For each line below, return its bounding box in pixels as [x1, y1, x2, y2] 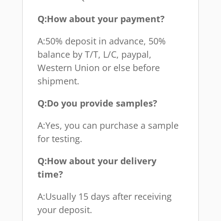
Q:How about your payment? [37, 12, 165, 25]
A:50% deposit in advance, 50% [37, 35, 166, 47]
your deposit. [37, 203, 92, 216]
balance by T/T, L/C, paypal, [37, 48, 151, 60]
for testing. [37, 132, 82, 145]
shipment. [37, 74, 79, 87]
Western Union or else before [37, 61, 160, 74]
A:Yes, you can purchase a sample [37, 119, 179, 131]
